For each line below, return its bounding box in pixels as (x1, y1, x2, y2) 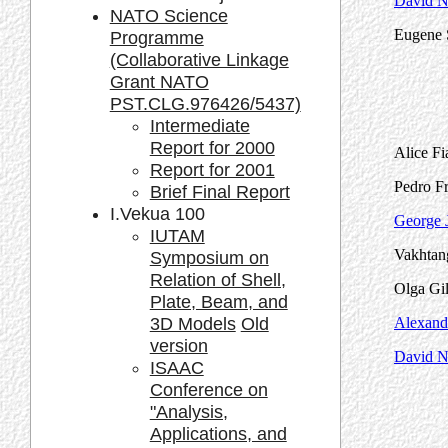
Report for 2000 (149, 137, 275, 158)
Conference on (149, 379, 268, 400)
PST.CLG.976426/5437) (109, 93, 301, 114)
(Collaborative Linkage (109, 49, 289, 70)
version (149, 335, 208, 356)
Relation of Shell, (149, 269, 286, 290)
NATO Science (109, 5, 228, 26)
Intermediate (149, 115, 250, 136)
